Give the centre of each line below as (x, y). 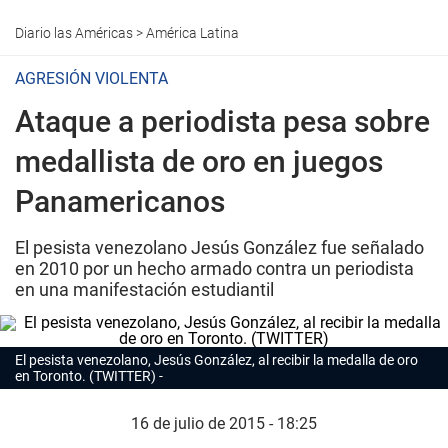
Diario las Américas (74, 33)
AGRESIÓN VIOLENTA (91, 78)
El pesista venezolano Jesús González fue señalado (219, 247)
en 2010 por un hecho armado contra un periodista (214, 268)
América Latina (192, 33)
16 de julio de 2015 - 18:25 (224, 423)
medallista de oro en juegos (199, 161)
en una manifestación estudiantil (144, 289)
